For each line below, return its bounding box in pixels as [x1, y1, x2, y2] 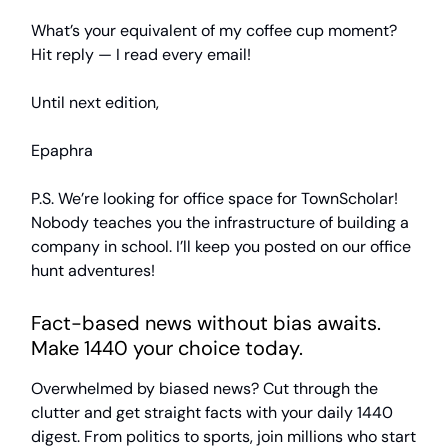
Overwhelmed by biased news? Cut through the [31, 378, 378, 400]
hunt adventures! [31, 260, 155, 282]
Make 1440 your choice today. [31, 335, 303, 362]
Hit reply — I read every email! [31, 44, 251, 66]
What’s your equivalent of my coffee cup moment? [31, 20, 397, 42]
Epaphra [31, 140, 93, 162]
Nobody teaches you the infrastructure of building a [31, 212, 409, 234]
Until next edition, [31, 92, 159, 114]
